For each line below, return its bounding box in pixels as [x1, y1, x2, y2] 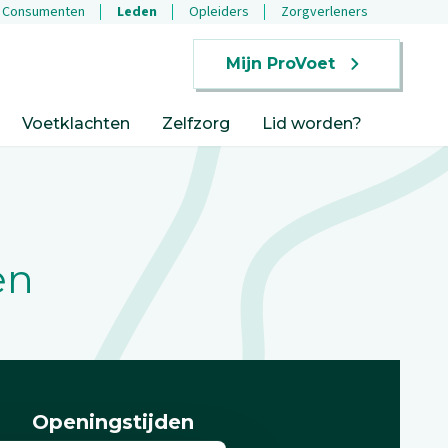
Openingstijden [32, 410, 194, 434]
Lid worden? [262, 114, 362, 133]
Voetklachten [22, 114, 130, 133]
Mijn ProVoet [226, 54, 335, 73]
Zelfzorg [162, 114, 230, 133]
